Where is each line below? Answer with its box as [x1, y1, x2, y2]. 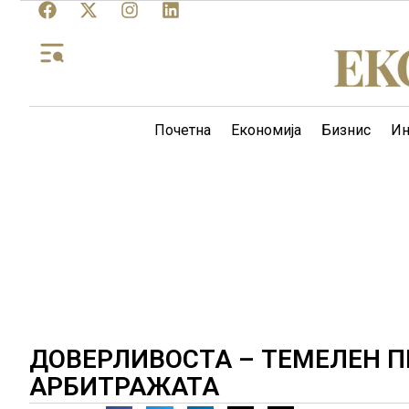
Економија [231, 121, 301, 139]
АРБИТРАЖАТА [29, 372, 219, 402]
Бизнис [321, 121, 371, 139]
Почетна [154, 121, 211, 139]
